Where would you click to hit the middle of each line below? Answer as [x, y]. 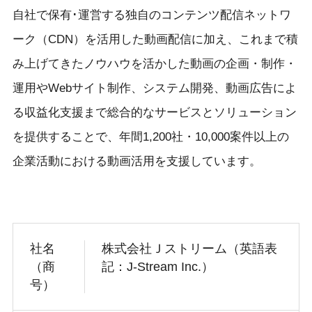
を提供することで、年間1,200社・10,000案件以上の [150, 136]
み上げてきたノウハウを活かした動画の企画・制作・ [154, 63]
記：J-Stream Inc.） [157, 267]
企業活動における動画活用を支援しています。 [136, 161]
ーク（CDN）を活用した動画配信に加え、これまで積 [155, 39]
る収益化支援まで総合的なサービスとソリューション [154, 112]
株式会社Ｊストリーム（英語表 [189, 249]
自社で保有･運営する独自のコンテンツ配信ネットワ [151, 15]
